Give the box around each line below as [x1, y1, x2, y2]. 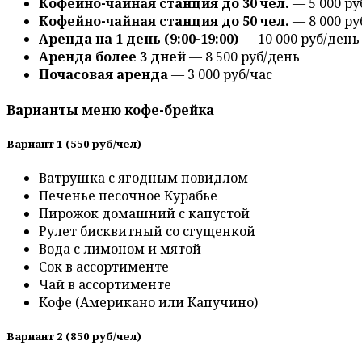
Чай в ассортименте [39, 275, 171, 293]
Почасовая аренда [39, 65, 168, 84]
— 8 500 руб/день [186, 48, 300, 66]
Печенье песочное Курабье [39, 186, 217, 204]
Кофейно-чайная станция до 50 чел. [39, 12, 289, 31]
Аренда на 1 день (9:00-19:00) [39, 30, 238, 48]
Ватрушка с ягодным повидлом [39, 168, 248, 187]
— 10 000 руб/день [238, 30, 360, 48]
